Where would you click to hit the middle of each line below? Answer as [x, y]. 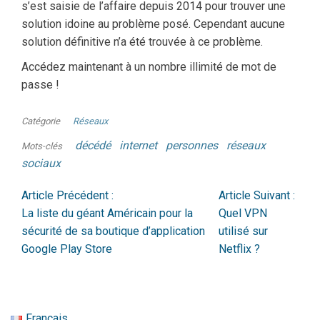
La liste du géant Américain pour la [107, 214]
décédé [93, 146]
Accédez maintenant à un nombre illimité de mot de [149, 67]
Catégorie [41, 121]
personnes [192, 146]
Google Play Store [67, 249]
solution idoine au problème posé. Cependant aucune [153, 24]
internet [138, 146]
